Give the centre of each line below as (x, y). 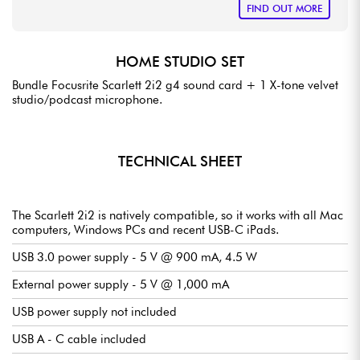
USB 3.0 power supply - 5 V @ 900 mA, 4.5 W (135, 258)
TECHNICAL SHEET (180, 162)
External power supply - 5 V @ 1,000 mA (121, 285)
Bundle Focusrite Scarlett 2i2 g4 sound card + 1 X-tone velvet (175, 86)
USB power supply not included (94, 312)
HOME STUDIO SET (180, 61)
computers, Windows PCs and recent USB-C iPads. (145, 230)
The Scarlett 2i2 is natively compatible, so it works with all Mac (178, 216)
